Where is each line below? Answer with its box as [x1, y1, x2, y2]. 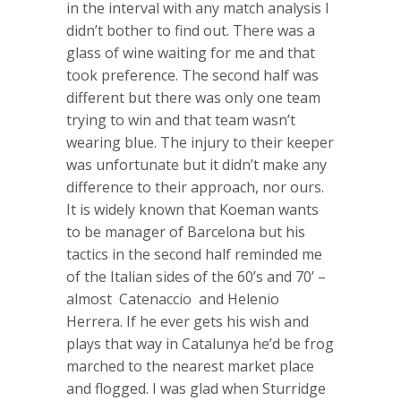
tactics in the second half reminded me [66, 243, 322, 264]
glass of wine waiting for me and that [66, 42, 315, 63]
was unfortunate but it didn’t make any [66, 154, 327, 175]
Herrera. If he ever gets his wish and [66, 311, 309, 331]
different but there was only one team [66, 87, 320, 107]
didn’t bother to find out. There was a [66, 20, 315, 40]
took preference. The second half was [66, 64, 319, 85]
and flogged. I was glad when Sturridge [66, 378, 326, 398]
